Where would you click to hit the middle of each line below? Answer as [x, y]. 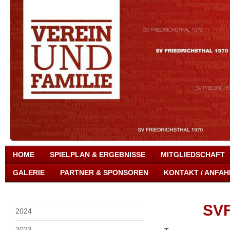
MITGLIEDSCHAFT [193, 155]
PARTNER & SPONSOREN [104, 172]
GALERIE [29, 172]
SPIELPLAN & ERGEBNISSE [98, 155]
